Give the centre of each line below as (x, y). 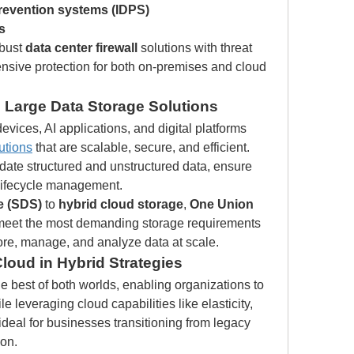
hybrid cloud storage (121, 204)
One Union (222, 204)
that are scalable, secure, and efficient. (141, 147)
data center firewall (81, 48)
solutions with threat (195, 48)
